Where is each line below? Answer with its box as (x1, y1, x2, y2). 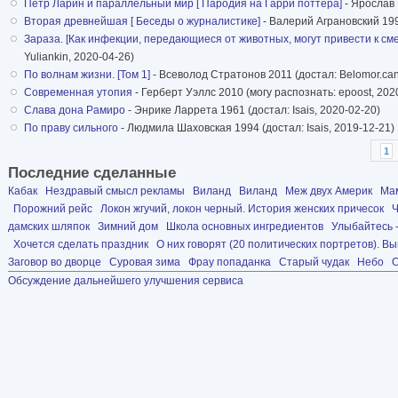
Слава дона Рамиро (24, 103, 125, 116)
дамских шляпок (8, 220, 90, 234)
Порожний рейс (13, 203, 92, 216)
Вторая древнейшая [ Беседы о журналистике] (24, 14, 260, 28)
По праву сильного (24, 121, 118, 134)
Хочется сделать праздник (13, 238, 148, 251)
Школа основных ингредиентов (166, 220, 323, 234)
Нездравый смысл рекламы (45, 185, 185, 198)
